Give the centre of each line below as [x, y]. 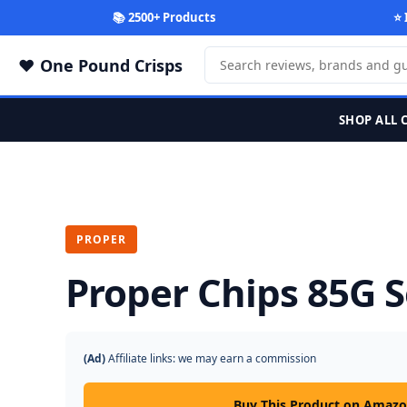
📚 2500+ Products [164, 17]
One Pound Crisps [111, 65]
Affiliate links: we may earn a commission [211, 358]
